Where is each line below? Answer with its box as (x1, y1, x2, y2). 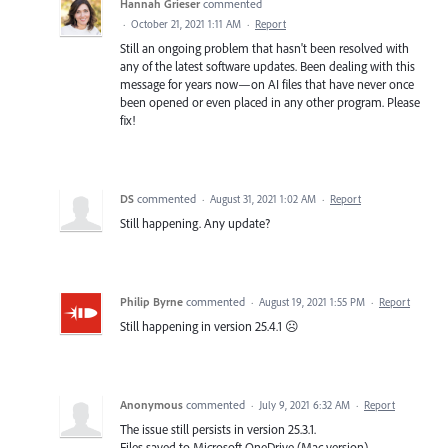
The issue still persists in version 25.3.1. (120, 420, 316, 437)
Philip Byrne (120, 293, 183, 309)
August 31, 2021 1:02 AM (210, 191, 316, 206)
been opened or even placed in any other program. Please (120, 93, 420, 110)
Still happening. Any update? (120, 214, 270, 231)
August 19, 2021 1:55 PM (259, 294, 365, 309)
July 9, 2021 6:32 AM (259, 397, 350, 412)
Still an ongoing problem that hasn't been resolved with (120, 39, 409, 56)
